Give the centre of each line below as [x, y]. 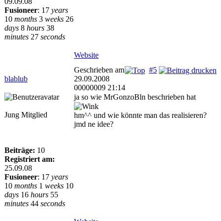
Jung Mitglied [26, 115]
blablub [16, 79]
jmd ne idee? [94, 124]
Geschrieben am [99, 70]
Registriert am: [30, 159]
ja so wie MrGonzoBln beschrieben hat [135, 97]
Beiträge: [20, 150]
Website [86, 55]
